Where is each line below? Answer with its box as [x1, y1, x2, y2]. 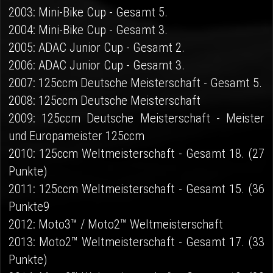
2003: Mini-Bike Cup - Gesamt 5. [9, 5, 168, 20]
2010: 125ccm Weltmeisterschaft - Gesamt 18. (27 [9, 146, 264, 161]
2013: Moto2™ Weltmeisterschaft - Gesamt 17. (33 [9, 235, 264, 250]
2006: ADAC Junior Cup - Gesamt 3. [9, 58, 185, 73]
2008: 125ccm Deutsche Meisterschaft [9, 93, 201, 108]
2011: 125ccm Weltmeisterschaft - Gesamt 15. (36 [9, 182, 264, 197]
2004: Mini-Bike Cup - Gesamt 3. [9, 23, 168, 38]
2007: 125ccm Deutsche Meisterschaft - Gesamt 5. [9, 76, 263, 91]
